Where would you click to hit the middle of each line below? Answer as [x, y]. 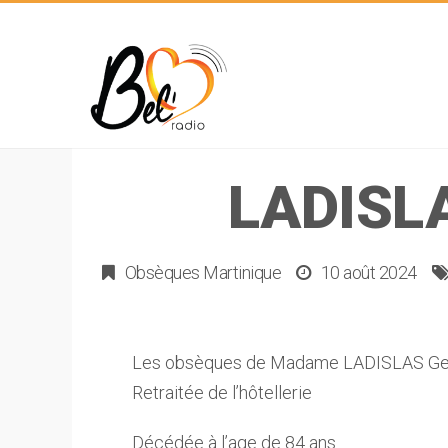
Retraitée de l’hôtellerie [222, 392]
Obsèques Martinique [202, 272]
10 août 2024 [368, 272]
